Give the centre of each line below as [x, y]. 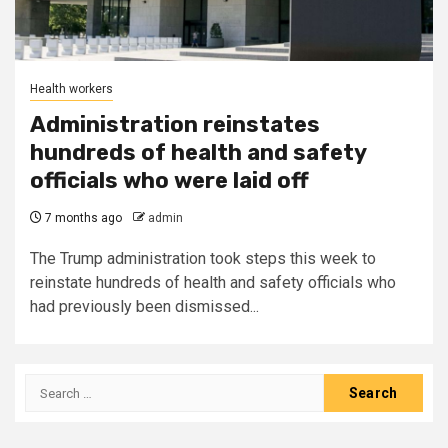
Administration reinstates [175, 124]
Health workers [71, 89]
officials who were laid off [169, 180]
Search [51, 384]
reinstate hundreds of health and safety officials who [213, 282]
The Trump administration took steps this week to [203, 258]
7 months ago [82, 218]
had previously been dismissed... [144, 306]
